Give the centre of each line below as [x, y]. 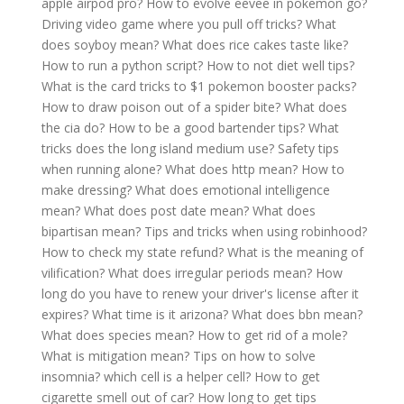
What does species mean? [118, 335]
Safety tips [308, 148]
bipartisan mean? [91, 231]
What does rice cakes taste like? [255, 45]
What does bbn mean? [297, 314]
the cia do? [73, 128]
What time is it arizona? [160, 314]
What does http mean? [231, 169]
